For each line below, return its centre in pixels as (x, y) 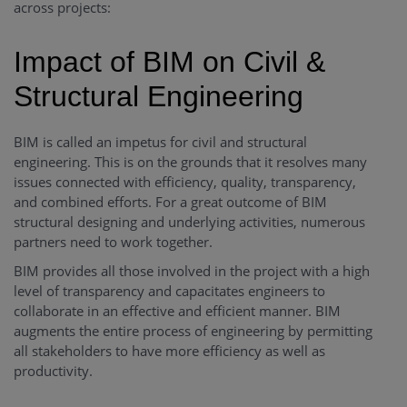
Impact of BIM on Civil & (169, 62)
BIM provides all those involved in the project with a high (192, 271)
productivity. (53, 371)
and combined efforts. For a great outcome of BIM (170, 202)
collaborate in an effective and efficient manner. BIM (177, 311)
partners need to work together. (113, 242)
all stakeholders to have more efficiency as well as (169, 351)
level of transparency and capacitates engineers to (169, 291)
